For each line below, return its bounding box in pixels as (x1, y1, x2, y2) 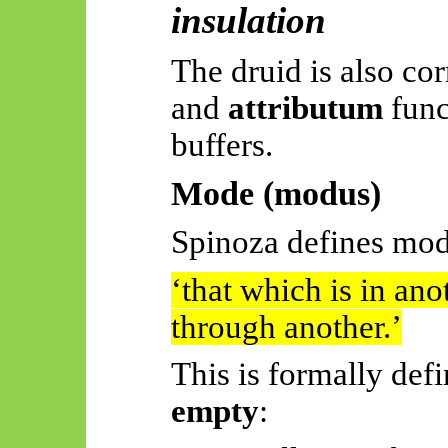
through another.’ (170, 308, 402, 345)
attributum (227, 89, 383, 126)
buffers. (170, 126, 273, 163)
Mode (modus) (170, 174, 381, 213)
